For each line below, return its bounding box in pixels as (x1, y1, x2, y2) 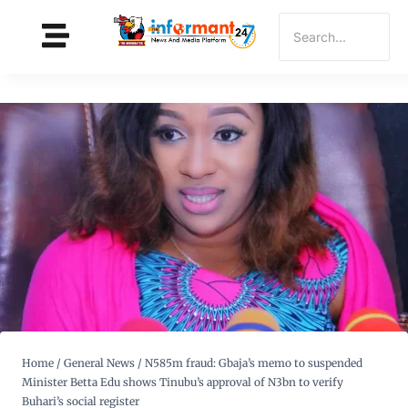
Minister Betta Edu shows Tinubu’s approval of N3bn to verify (22, 375, 343, 390)
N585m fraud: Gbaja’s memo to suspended (145, 356, 362, 371)
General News (64, 356, 135, 371)
